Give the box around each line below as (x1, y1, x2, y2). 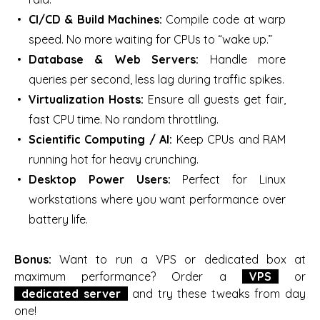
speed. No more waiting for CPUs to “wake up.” (29, 31, 272, 46)
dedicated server (21, 286, 121, 301)
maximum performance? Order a (14, 269, 242, 284)
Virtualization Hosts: (29, 91, 144, 106)
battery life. (29, 211, 88, 226)
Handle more (199, 51, 286, 66)
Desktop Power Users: (29, 171, 171, 186)
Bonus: (14, 251, 51, 266)
